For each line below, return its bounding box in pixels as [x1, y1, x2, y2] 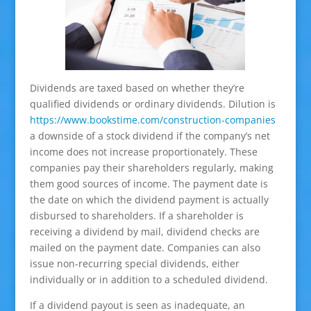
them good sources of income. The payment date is [29, 177, 268, 191]
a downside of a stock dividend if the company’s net [29, 129, 270, 143]
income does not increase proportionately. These [29, 145, 258, 159]
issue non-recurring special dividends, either [29, 257, 239, 271]
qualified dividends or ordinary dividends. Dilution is [29, 97, 276, 111]
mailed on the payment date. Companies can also [29, 241, 260, 255]
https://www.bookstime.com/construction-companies [29, 113, 276, 127]
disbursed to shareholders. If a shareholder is [29, 209, 244, 223]
